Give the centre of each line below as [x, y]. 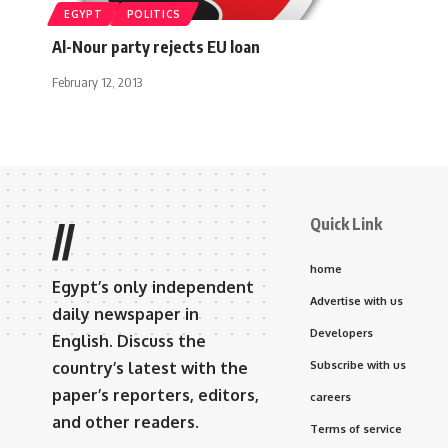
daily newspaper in [125, 313]
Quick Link [346, 223]
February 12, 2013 [97, 81]
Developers [341, 332]
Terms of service [356, 428]
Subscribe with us [358, 364]
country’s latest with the [150, 367]
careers [330, 396]
